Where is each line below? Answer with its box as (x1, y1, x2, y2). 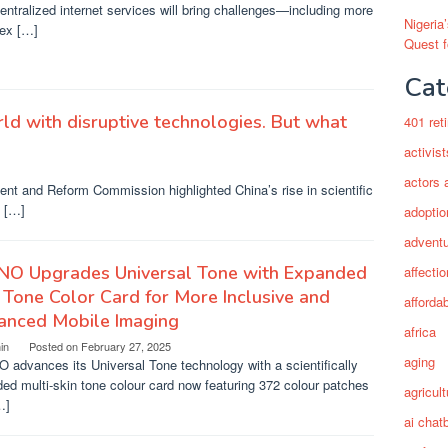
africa (404, 322, 436, 341)
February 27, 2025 (81, 338, 171, 354)
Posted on (29, 338, 81, 354)
